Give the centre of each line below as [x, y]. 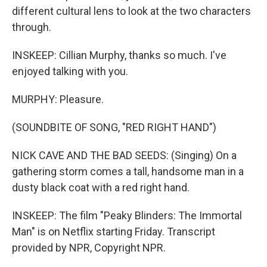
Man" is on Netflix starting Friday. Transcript [114, 232]
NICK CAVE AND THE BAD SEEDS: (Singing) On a [124, 155]
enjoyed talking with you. [70, 71]
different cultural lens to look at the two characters [131, 11]
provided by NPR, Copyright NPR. [89, 248]
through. [32, 27]
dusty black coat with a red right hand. [101, 187]
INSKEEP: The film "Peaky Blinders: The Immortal [127, 215]
